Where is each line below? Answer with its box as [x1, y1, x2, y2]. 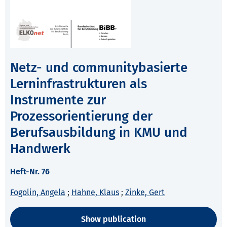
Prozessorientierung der [10, 108, 153, 125]
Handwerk [10, 141, 70, 157]
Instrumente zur [10, 92, 106, 108]
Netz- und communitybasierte [10, 60, 187, 76]
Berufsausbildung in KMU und [10, 125, 187, 141]
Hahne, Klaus [71, 187, 119, 198]
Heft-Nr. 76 [10, 167, 50, 177]
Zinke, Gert [125, 187, 165, 198]
